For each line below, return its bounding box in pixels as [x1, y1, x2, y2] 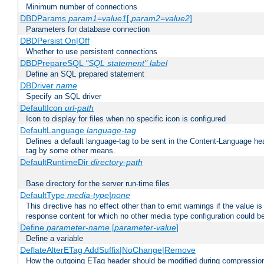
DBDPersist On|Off [19, 36, 90, 46]
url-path [64, 103, 94, 113]
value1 [101, 14, 127, 24]
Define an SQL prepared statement [26, 70, 144, 79]
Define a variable [26, 234, 83, 243]
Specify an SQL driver [26, 92, 101, 101]
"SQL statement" [85, 58, 147, 68]
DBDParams [19, 14, 68, 24]
